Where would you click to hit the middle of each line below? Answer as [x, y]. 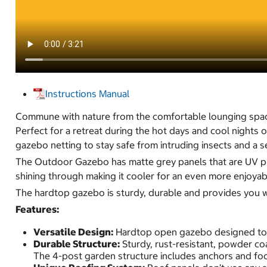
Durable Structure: [77, 243]
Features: [37, 209]
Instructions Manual [87, 93]
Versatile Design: [73, 232]
